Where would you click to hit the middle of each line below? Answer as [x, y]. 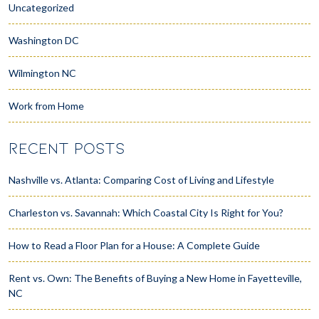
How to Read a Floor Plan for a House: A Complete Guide [134, 245]
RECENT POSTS [67, 148]
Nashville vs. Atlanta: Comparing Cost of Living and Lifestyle [141, 179]
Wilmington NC [42, 73]
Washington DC [44, 40]
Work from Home [46, 105]
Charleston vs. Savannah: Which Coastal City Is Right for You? [146, 212]
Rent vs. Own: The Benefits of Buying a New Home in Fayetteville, [155, 278]
